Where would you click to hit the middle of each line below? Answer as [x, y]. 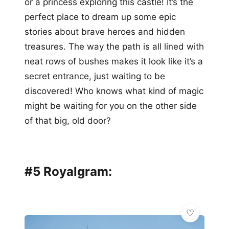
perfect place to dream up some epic [100, 17]
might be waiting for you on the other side [111, 106]
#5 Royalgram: [68, 171]
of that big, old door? [68, 120]
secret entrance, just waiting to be [95, 76]
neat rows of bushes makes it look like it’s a [114, 61]
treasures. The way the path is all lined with [114, 46]
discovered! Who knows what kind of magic [114, 91]
